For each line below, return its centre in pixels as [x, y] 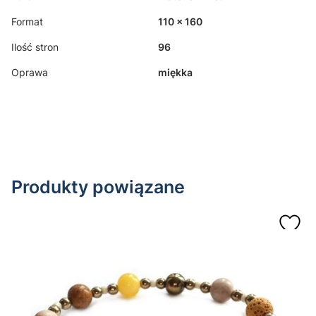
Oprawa [30, 72]
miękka [175, 72]
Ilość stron [35, 47]
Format [27, 21]
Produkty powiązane [98, 186]
